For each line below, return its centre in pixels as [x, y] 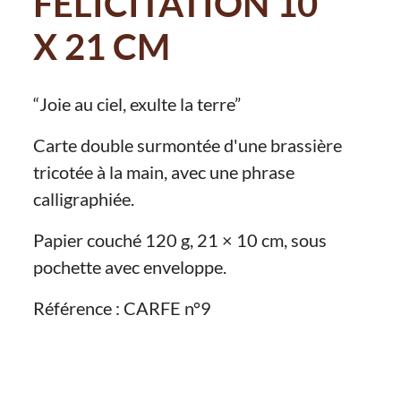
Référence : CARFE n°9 [123, 308]
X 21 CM [102, 47]
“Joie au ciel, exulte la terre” [137, 104]
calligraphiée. [86, 199]
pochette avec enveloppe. [130, 267]
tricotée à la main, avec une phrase [164, 172]
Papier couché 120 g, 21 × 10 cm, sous [180, 240]
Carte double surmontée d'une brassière [188, 145]
